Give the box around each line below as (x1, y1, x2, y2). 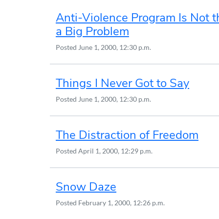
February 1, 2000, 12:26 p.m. (78, 198, 165, 207)
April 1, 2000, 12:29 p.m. (78, 147, 153, 155)
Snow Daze (56, 179, 116, 195)
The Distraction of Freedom (56, 127, 198, 143)
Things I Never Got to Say (56, 75, 189, 91)
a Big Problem (56, 23, 129, 39)
